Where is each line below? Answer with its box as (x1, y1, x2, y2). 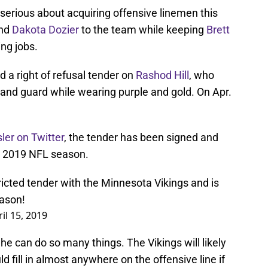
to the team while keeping (79, 23, 206, 36)
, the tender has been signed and (64, 131, 218, 144)
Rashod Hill (136, 69, 189, 82)
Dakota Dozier (12, 23, 79, 36)
